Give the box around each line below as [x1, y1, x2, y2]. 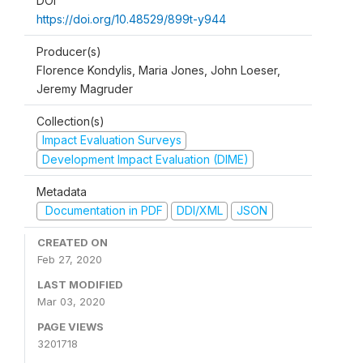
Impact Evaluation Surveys [41, 133, 181, 147]
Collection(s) [36, 114, 105, 128]
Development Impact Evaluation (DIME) [41, 152, 249, 166]
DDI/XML [176, 203, 223, 217]
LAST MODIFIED [37, 277, 123, 291]
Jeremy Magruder [36, 82, 133, 96]
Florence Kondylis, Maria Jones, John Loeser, [36, 63, 280, 77]
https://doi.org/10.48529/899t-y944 [36, 12, 226, 26]
